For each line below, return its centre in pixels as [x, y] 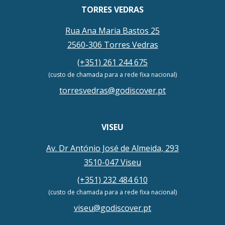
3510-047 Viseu [113, 162]
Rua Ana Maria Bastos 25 [113, 31]
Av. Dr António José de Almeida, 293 [113, 148]
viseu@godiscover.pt [113, 208]
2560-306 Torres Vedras [113, 45]
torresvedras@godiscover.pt [113, 91]
